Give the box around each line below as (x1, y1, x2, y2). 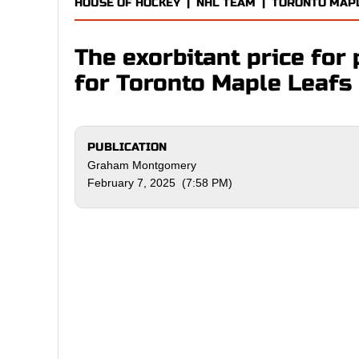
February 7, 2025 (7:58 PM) (87, 176, 232, 189)
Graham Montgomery (87, 159, 196, 171)
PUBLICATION (87, 140, 167, 154)
